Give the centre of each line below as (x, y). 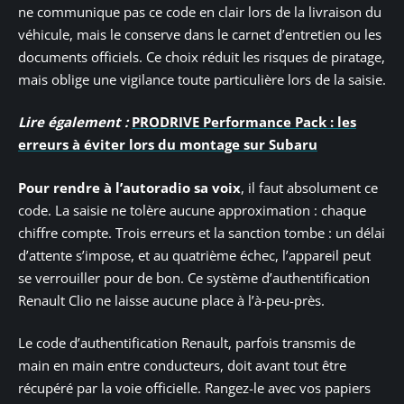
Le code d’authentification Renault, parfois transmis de (187, 343)
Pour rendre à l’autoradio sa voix (129, 187)
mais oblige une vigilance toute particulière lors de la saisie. (202, 79)
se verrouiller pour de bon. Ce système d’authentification (194, 277)
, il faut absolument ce (309, 187)
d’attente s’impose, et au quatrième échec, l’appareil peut (194, 255)
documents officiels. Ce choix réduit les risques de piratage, (202, 56)
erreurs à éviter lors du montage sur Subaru (168, 145)
